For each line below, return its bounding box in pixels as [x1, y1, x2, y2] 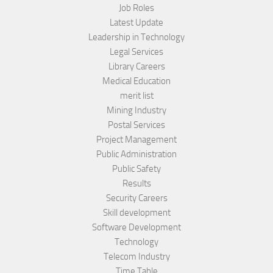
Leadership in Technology [88, 32, 185, 43]
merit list [119, 90, 154, 102]
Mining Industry [107, 105, 166, 116]
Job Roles [119, 2, 154, 14]
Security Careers [105, 193, 168, 204]
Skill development [102, 207, 171, 219]
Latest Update [110, 17, 163, 29]
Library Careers [108, 61, 165, 73]
